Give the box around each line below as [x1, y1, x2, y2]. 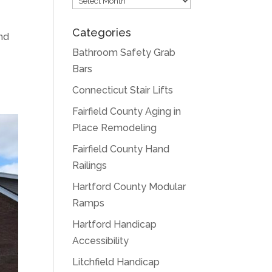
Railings [72, 160, 107, 171]
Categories [72, 26, 132, 39]
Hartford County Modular [72, 181, 186, 192]
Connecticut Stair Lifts [72, 84, 174, 96]
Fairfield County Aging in [72, 106, 182, 117]
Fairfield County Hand [72, 143, 170, 155]
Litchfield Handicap [72, 256, 160, 268]
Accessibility [72, 235, 129, 246]
